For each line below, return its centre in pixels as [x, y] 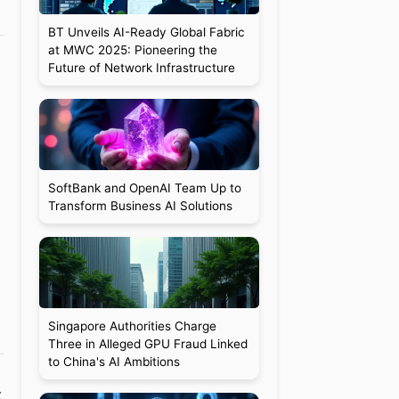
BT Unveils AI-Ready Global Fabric [146, 32]
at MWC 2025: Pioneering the [132, 50]
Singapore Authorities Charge [132, 326]
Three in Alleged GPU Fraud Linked [147, 344]
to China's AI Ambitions [114, 362]
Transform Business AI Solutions [140, 206]
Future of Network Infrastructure [141, 68]
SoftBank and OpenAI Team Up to [144, 188]
